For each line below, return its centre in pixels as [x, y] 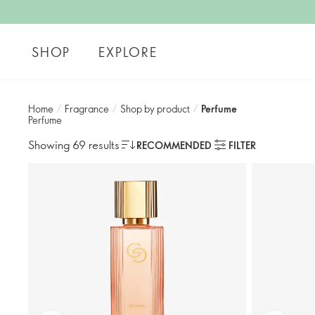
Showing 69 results [74, 144]
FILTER [242, 145]
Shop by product [155, 109]
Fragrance [87, 109]
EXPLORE [128, 52]
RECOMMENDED [174, 145]
